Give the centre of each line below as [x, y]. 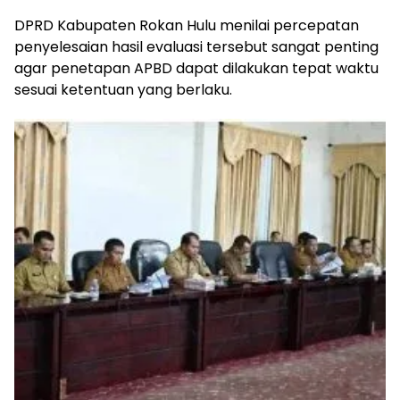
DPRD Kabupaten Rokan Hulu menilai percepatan [187, 25]
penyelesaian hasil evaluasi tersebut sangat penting [196, 46]
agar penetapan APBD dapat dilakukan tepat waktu [196, 68]
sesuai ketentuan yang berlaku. [123, 89]
